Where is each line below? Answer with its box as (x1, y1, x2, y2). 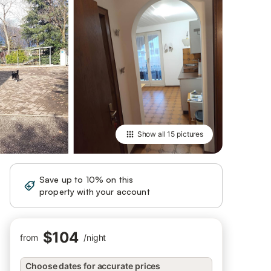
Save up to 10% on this (39, 174, 134, 184)
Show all (137, 129, 168, 139)
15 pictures (167, 129, 203, 139)
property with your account (39, 186, 150, 197)
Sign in (175, 180, 203, 191)
